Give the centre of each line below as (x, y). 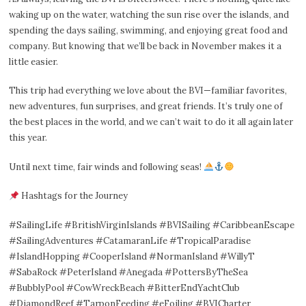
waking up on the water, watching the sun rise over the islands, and (149, 14)
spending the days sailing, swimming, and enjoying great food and (149, 30)
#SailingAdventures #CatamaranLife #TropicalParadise (130, 240)
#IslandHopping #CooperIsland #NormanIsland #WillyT (132, 256)
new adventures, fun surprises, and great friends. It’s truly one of (146, 107)
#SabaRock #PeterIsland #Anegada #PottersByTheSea (129, 272)
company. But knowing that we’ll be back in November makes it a (145, 46)
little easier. (34, 61)
